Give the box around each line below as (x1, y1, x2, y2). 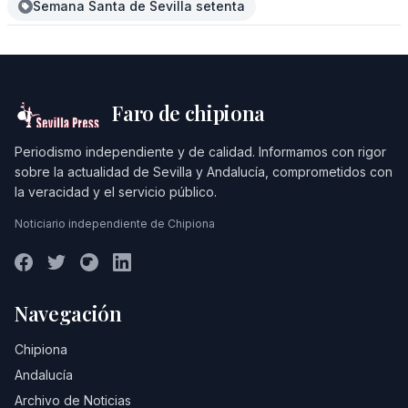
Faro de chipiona (112, 99, 266, 127)
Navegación (15, 300, 122, 327)
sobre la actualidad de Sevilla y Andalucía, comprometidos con (15, 164, 393, 179)
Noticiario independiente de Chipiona (15, 217, 215, 230)
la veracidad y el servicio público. (15, 184, 217, 199)
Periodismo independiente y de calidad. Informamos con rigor (15, 144, 386, 159)
